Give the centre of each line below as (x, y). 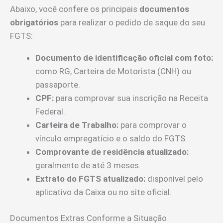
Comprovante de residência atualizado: (112, 152)
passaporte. (58, 84)
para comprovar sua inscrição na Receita (131, 98)
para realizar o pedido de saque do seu (132, 22)
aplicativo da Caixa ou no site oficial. (104, 192)
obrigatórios (34, 22)
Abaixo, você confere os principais (75, 9)
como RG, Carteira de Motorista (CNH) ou (113, 71)
